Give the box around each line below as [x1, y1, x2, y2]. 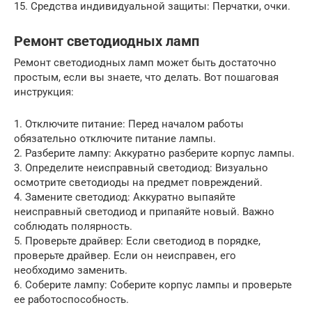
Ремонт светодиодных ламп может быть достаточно [14, 56, 276, 69]
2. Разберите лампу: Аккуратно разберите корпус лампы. [14, 146, 295, 159]
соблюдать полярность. [14, 219, 132, 233]
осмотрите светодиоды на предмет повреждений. [14, 175, 263, 189]
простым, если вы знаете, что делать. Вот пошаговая [14, 70, 279, 84]
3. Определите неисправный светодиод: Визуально [14, 161, 268, 174]
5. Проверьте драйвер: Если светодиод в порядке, [14, 234, 260, 247]
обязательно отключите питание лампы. [14, 132, 216, 145]
